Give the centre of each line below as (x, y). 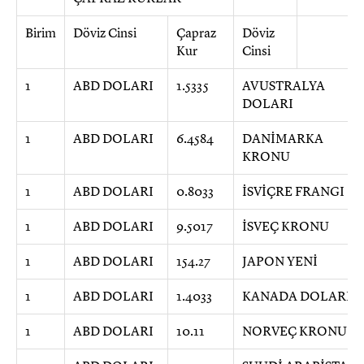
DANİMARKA (283, 139)
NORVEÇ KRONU (295, 331)
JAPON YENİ (280, 262)
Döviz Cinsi (105, 33)
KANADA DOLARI (297, 297)
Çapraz (196, 33)
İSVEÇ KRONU (286, 227)
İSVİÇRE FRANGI (293, 192)
